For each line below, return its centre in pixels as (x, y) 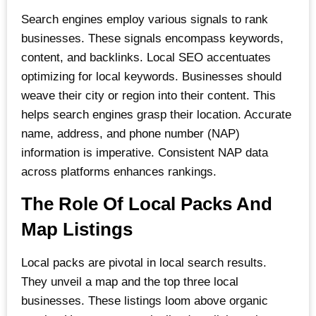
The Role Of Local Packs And (147, 204)
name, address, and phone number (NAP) (130, 134)
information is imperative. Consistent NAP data (145, 153)
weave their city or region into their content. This (148, 96)
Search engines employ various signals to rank (145, 20)
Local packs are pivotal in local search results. (144, 263)
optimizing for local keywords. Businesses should (151, 77)
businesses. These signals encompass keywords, (152, 39)
